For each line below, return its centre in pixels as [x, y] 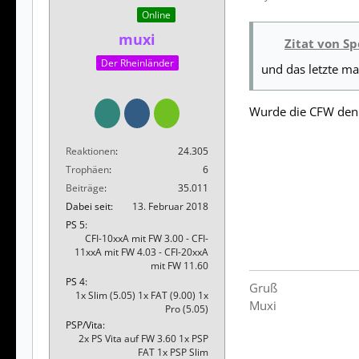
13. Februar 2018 [170, 207]
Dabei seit [88, 207]
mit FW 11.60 [179, 266]
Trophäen [87, 170]
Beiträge [85, 188]
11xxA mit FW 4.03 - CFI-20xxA [141, 252]
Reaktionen [91, 151]
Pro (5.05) [187, 309]
